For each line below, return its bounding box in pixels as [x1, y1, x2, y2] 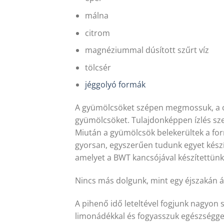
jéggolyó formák [85, 79, 146, 90]
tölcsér [85, 61, 111, 73]
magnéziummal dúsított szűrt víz [85, 44, 209, 56]
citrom [85, 27, 110, 38]
